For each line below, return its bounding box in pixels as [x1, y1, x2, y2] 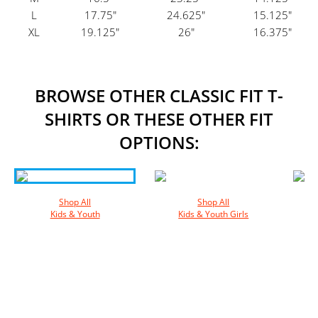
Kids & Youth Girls [178, 208, 249, 221]
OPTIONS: [119, 131, 199, 155]
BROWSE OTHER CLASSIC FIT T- [35, 84, 283, 108]
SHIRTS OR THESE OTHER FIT [45, 107, 273, 131]
